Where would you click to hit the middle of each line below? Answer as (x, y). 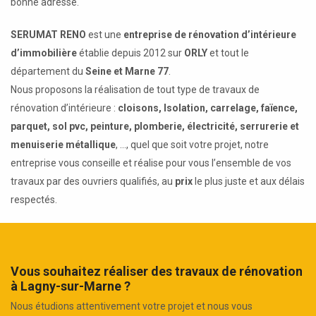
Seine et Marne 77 (127, 71)
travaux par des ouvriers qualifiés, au (93, 181)
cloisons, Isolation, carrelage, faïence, (208, 108)
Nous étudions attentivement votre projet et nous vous (132, 306)
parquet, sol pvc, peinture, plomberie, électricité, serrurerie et (155, 126)
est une (105, 34)
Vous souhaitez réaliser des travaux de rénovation (157, 271)
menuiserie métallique (63, 144)
